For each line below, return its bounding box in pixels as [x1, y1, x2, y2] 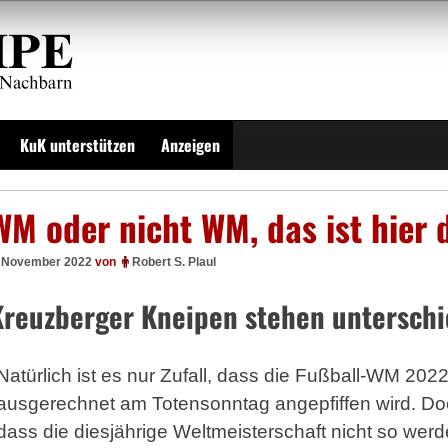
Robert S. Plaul [132, 255, 216, 269]
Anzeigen [161, 133, 220, 157]
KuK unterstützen [20, 133, 135, 157]
